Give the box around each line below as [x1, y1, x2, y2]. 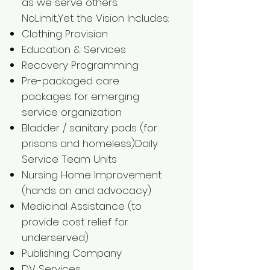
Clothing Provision [22, 27, 108, 41]
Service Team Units [22, 152, 117, 166]
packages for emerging [22, 89, 139, 104]
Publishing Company [22, 246, 122, 260]
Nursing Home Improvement [22, 168, 162, 182]
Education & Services [22, 42, 126, 57]
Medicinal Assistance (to [22, 199, 142, 213]
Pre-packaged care [22, 74, 119, 88]
